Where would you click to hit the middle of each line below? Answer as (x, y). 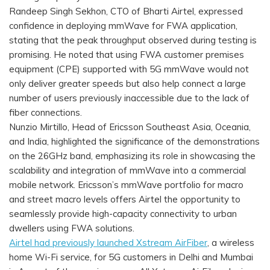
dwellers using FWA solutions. (73, 228)
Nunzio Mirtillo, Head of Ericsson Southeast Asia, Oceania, (130, 127)
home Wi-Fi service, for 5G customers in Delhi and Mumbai (131, 257)
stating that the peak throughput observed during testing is (133, 40)
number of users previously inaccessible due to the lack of (129, 98)
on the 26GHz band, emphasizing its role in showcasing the (132, 156)
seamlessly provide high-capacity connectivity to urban (123, 214)
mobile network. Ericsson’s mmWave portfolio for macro (126, 185)
